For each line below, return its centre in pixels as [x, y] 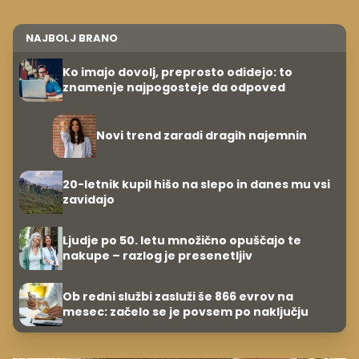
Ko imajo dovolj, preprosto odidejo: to [177, 72]
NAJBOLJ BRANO [72, 38]
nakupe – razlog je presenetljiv [157, 255]
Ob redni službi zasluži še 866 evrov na [178, 296]
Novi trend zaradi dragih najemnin [201, 136]
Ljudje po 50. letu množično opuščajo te [182, 240]
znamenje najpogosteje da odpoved [174, 87]
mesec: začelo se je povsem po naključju [186, 311]
